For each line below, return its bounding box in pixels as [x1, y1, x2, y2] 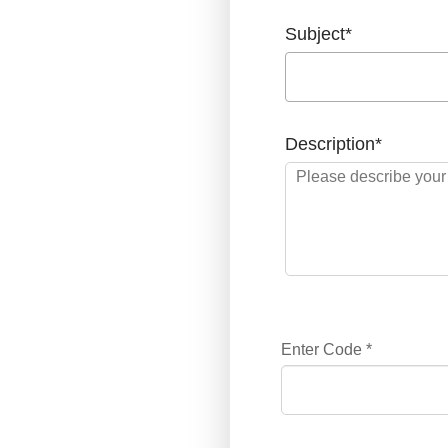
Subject [284, 24, 345, 44]
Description [284, 134, 375, 154]
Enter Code [280, 341, 366, 358]
